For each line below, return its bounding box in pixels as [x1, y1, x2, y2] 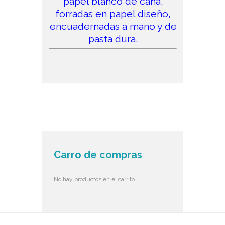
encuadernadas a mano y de [49, 21, 177, 33]
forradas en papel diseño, [55, 8, 171, 20]
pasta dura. [88, 33, 138, 45]
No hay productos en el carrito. [54, 175, 137, 183]
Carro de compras [54, 148, 143, 161]
